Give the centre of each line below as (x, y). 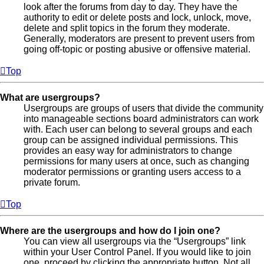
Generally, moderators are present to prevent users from (139, 38)
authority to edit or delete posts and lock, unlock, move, (137, 17)
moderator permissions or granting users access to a (132, 171)
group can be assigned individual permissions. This (131, 140)
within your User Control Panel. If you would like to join (137, 252)
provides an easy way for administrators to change (128, 150)
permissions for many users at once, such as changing (136, 161)
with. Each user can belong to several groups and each (138, 129)
